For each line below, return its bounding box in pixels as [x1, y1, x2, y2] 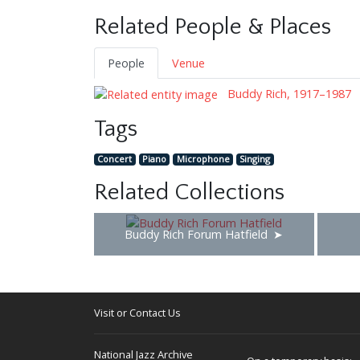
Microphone [176, 153, 230, 166]
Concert [97, 153, 133, 166]
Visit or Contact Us [94, 305, 181, 321]
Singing [239, 153, 271, 166]
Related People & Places [94, 14, 331, 39]
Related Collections [94, 180, 284, 206]
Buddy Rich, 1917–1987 [224, 85, 351, 101]
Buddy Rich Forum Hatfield [125, 227, 268, 243]
